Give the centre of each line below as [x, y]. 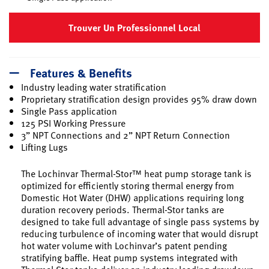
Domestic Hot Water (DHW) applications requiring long [132, 197]
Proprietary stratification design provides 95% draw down [139, 99]
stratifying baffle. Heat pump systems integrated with [129, 257]
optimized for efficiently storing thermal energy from [128, 185]
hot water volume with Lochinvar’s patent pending [124, 245]
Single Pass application [69, 111]
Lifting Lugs [44, 147]
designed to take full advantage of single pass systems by [140, 221]
